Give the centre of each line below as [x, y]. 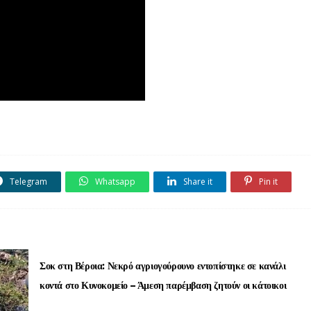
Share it [197, 182]
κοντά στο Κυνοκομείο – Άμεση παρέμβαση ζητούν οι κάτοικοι [163, 285]
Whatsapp [114, 182]
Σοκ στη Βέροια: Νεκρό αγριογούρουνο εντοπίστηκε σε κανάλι [163, 266]
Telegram [27, 182]
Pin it [267, 182]
